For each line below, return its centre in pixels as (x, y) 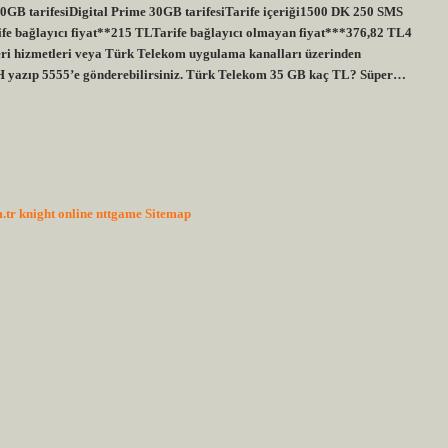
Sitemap (168, 213)
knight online (56, 213)
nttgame (119, 213)
